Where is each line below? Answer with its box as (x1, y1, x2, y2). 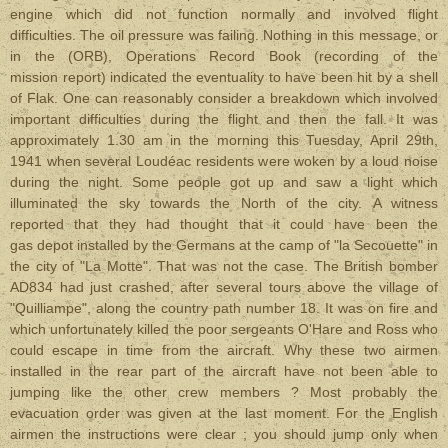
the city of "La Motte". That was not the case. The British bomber (10, 258, 438, 274)
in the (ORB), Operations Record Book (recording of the (10, 48, 438, 64)
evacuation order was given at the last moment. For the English (10, 405, 438, 421)
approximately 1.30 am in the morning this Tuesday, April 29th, (10, 132, 438, 148)
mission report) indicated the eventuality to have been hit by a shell (10, 69, 438, 85)
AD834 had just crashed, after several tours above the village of (10, 279, 438, 295)
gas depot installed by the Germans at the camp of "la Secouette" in (10, 237, 438, 253)
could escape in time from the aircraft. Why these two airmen (10, 342, 438, 358)
